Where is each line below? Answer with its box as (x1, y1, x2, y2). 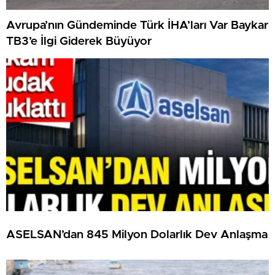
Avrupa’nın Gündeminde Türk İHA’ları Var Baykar (6, 19, 268, 31)
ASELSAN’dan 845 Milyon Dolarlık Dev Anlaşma (6, 228, 268, 241)
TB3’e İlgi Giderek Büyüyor (6, 35, 152, 47)
